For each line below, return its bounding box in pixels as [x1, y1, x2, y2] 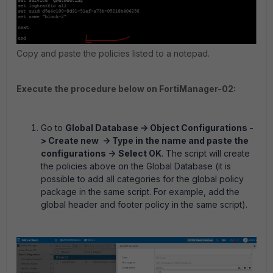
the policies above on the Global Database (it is [41, 161, 231, 172]
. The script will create [161, 148, 250, 159]
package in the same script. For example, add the [41, 186, 239, 197]
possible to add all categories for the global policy [41, 174, 244, 185]
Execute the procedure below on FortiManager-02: [16, 83, 236, 94]
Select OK [118, 148, 161, 159]
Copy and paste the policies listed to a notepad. [16, 48, 210, 59]
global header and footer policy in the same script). [41, 199, 247, 210]
